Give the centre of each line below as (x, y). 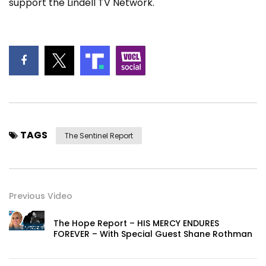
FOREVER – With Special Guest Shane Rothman (153, 234)
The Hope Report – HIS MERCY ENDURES (136, 223)
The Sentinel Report (99, 135)
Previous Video (41, 196)
